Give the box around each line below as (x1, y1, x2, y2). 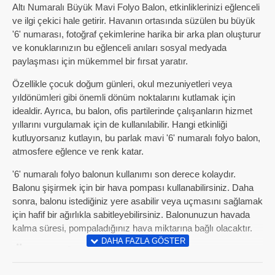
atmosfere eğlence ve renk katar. (12, 146, 144, 157)
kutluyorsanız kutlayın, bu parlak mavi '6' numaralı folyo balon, (12, 133, 260, 143)
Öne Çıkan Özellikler (12, 243, 178, 263)
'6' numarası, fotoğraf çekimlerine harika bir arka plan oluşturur (12, 29, 261, 39)
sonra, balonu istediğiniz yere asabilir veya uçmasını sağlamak (12, 196, 263, 206)
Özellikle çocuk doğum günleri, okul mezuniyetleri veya (12, 79, 232, 89)
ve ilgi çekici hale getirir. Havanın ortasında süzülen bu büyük (12, 15, 255, 26)
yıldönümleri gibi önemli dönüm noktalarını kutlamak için (12, 92, 235, 103)
